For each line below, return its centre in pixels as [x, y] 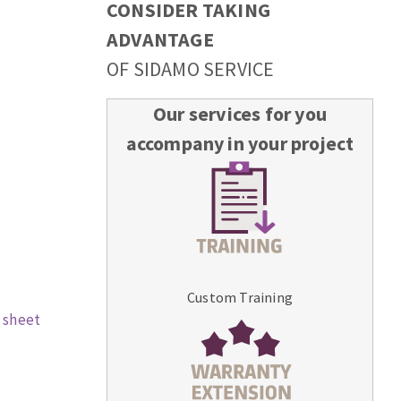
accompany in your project [240, 144]
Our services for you [240, 114]
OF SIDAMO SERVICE [191, 69]
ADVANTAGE [160, 40]
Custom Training [240, 298]
